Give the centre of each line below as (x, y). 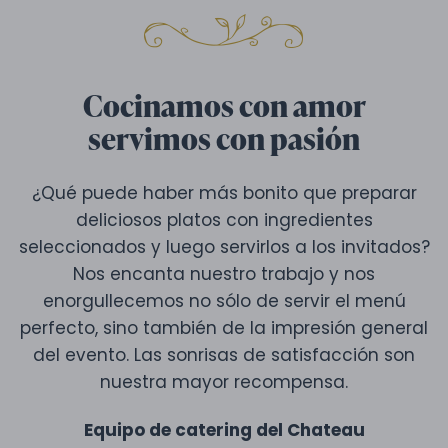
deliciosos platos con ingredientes (224, 219)
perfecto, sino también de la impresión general (224, 327)
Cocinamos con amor (224, 104)
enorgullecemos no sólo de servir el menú (224, 300)
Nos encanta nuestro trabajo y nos (224, 273)
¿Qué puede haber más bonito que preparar (224, 192)
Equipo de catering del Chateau (224, 429)
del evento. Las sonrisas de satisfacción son (224, 354)
